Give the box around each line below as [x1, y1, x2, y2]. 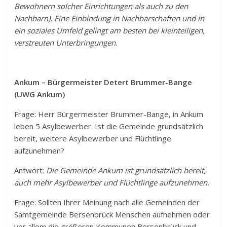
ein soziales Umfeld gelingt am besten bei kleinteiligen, [14, 25, 205, 35]
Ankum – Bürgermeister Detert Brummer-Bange [14, 77, 193, 87]
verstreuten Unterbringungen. [14, 37, 118, 48]
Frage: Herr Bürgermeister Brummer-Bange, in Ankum [14, 108, 204, 119]
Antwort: [14, 165, 47, 175]
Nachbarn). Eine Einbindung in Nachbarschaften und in [14, 13, 205, 23]
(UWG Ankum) [14, 89, 65, 99]
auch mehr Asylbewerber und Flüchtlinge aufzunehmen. [14, 177, 210, 187]
